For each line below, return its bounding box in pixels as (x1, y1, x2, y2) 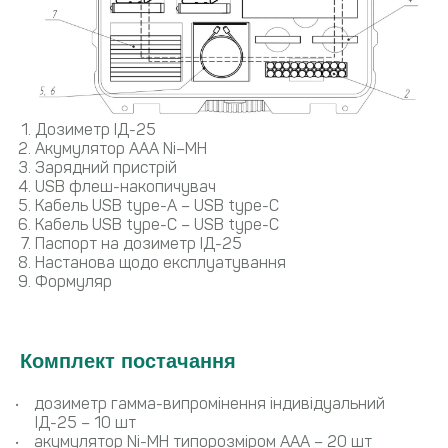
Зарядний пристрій (35, 158, 177, 178)
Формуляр (35, 272, 112, 292)
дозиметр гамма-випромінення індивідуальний (34, 394, 385, 414)
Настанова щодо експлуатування (35, 253, 286, 273)
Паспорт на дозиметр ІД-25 (35, 234, 242, 254)
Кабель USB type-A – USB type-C (35, 196, 279, 216)
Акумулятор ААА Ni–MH (35, 139, 207, 159)
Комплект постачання (20, 350, 236, 373)
